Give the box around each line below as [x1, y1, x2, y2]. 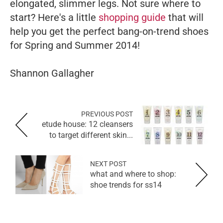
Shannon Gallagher [10, 67, 97, 79]
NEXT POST [90, 159, 126, 168]
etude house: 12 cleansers [42, 119, 133, 129]
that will [166, 11, 204, 23]
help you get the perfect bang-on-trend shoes [10, 25, 209, 37]
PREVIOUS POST [81, 110, 133, 118]
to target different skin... [49, 130, 133, 140]
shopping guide [99, 11, 166, 23]
